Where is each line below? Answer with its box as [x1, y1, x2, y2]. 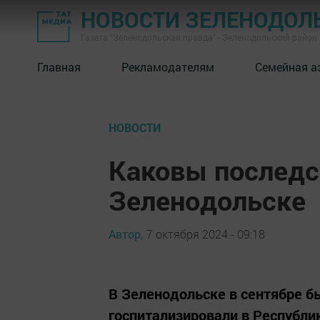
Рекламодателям [121, 59, 214, 74]
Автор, [109, 226, 143, 241]
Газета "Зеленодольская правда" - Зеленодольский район [81, 31, 317, 43]
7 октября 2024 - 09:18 [146, 226, 265, 241]
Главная [37, 59, 81, 74]
